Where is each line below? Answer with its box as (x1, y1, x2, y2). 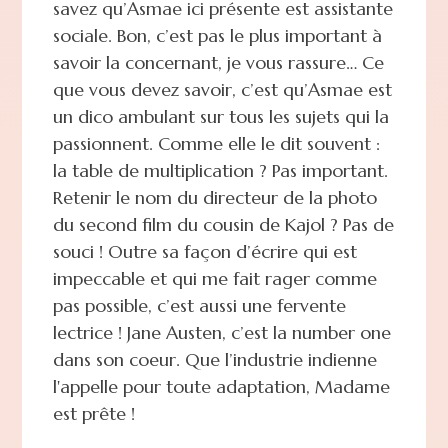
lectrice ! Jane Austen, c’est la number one (52, 320, 391, 344)
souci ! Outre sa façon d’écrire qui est (52, 239, 357, 263)
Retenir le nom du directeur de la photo (52, 185, 377, 209)
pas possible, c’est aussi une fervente (52, 293, 346, 317)
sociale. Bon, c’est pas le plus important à (52, 23, 382, 47)
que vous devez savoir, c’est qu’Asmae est (52, 77, 392, 101)
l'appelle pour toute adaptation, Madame (52, 374, 390, 398)
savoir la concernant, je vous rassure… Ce (52, 50, 384, 74)
